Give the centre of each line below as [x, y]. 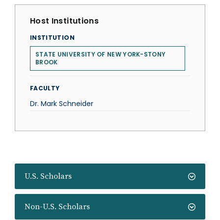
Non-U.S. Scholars [57, 207]
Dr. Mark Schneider [62, 104]
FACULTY [45, 88]
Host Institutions [64, 21]
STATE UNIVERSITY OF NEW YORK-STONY [101, 54]
